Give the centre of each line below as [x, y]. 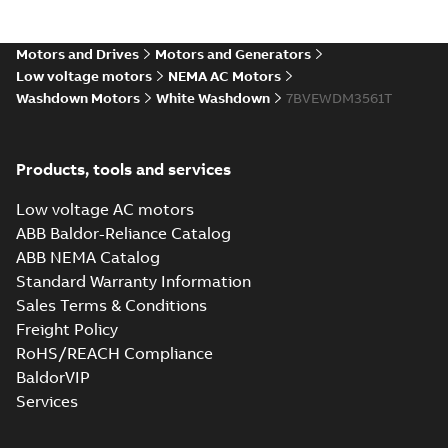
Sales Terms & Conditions [111, 305]
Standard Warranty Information [133, 281]
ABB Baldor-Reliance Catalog [123, 233]
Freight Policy [67, 329]
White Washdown [213, 98]
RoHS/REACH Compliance [114, 353]
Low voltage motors [84, 76]
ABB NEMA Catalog [88, 257]
